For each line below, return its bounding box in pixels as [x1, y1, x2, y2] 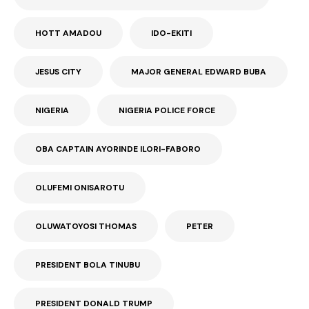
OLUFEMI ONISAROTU [35, 182, 124, 194]
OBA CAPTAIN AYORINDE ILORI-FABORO [35, 143, 201, 155]
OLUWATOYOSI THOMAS [35, 221, 137, 232]
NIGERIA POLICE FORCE [119, 105, 215, 117]
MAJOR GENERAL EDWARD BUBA [131, 66, 266, 78]
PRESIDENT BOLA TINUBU [35, 259, 140, 271]
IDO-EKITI [151, 28, 192, 39]
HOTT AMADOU [35, 28, 101, 39]
